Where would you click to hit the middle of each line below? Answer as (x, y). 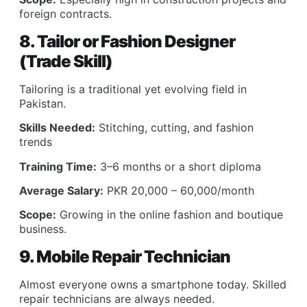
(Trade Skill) (66, 61)
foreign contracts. (65, 14)
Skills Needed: (57, 128)
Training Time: (58, 166)
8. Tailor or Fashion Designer (127, 41)
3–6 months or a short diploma (179, 166)
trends (36, 142)
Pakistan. (42, 103)
